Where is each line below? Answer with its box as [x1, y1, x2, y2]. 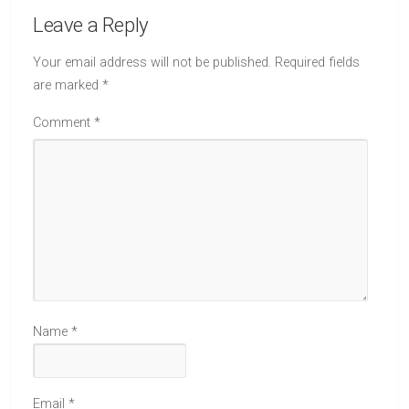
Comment [33, 115, 94, 131]
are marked [33, 78, 102, 93]
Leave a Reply [33, 13, 149, 37]
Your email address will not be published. [33, 55, 271, 70]
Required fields [275, 55, 360, 70]
